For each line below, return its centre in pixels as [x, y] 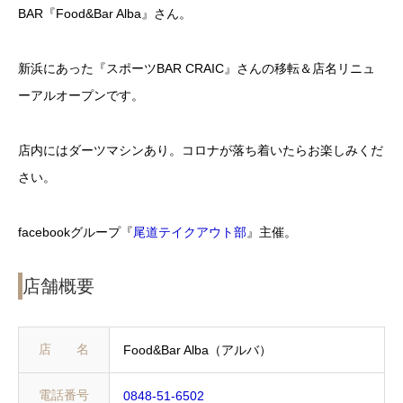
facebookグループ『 [76, 232]
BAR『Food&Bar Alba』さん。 [105, 14]
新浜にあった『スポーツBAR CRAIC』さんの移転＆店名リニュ [197, 69]
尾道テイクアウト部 [190, 232]
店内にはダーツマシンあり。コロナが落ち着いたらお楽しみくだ [201, 150]
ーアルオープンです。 [81, 96]
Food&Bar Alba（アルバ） [197, 349]
